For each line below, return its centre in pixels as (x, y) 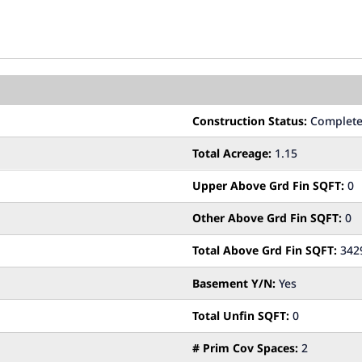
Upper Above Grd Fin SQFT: (268, 186)
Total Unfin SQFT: (241, 315)
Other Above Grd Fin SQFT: (267, 218)
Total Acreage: (232, 154)
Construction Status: (250, 120)
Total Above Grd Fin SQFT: (265, 250)
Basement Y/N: (234, 283)
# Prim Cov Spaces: (245, 348)
